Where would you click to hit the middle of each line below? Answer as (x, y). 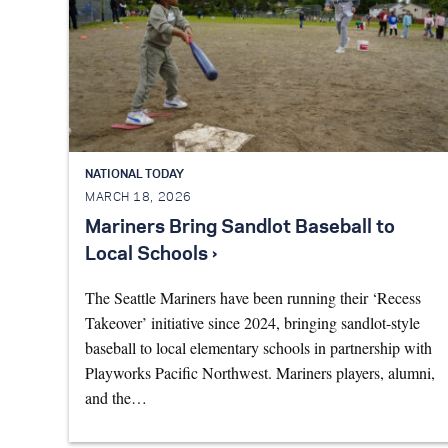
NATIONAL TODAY (134, 174)
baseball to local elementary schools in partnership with (258, 348)
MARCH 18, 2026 (138, 197)
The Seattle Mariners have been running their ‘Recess (253, 298)
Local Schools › (151, 255)
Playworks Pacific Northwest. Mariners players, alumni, (260, 373)
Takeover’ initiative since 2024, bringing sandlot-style (252, 323)
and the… (116, 398)
